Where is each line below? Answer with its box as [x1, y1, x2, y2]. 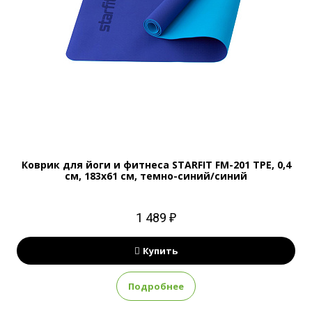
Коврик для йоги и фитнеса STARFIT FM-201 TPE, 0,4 [21, 158, 291, 171]
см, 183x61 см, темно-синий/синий [65, 169, 247, 182]
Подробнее [128, 280, 184, 292]
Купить [143, 244, 178, 257]
